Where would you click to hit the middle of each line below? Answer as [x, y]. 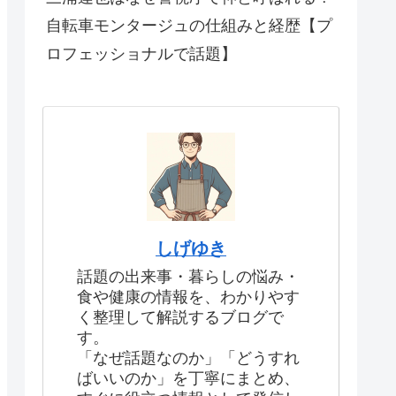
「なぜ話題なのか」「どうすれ [188, 358]
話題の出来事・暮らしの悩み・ [188, 277]
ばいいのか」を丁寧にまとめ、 [188, 379]
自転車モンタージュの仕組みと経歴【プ [189, 26]
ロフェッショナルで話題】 [141, 54]
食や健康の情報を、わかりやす [188, 297]
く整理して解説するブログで [180, 318]
